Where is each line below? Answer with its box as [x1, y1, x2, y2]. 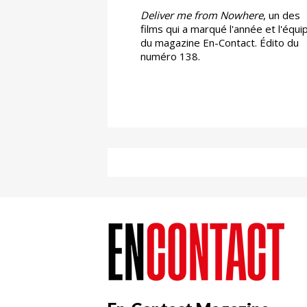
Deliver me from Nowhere [140, 8, 263, 22]
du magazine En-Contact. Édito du [140, 35, 299, 49]
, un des [263, 8, 300, 22]
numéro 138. [140, 49, 200, 63]
